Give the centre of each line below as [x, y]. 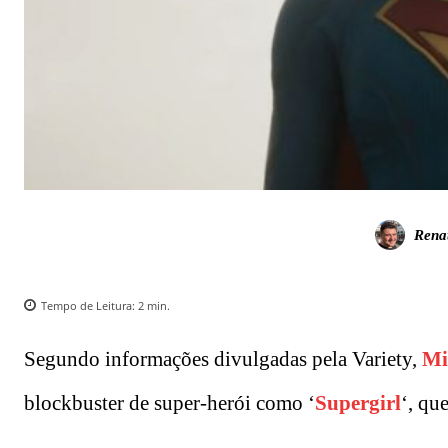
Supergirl [358, 402]
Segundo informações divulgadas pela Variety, [223, 358]
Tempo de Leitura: [89, 305]
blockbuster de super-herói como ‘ [169, 402]
